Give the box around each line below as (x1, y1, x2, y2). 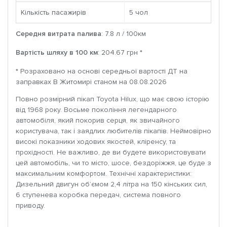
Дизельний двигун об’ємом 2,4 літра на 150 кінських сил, (16, 180, 207, 189)
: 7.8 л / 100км (101, 29, 146, 39)
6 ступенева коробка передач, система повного (16, 191, 181, 200)
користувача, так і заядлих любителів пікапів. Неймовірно (16, 127, 211, 136)
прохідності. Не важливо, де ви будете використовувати (16, 148, 206, 157)
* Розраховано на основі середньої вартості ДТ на (16, 67, 187, 76)
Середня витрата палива (16, 29, 101, 39)
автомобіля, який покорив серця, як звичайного (16, 116, 180, 125)
